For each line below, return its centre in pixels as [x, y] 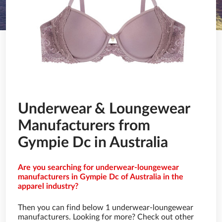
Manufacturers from [84, 126]
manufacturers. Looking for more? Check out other [106, 217]
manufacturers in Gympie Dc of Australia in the [101, 177]
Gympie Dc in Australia [93, 143]
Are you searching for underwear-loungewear [98, 167]
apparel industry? [48, 186]
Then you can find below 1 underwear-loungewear [106, 208]
